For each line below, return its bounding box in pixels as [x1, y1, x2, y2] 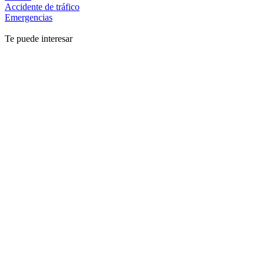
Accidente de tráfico [5, 1, 80, 12]
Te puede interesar [5, 33, 72, 44]
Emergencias [5, 12, 52, 22]
